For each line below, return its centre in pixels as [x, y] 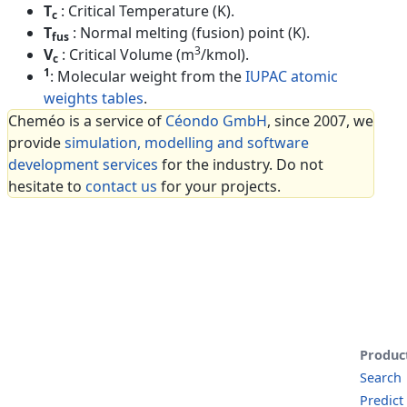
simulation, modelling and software [187, 142]
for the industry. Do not [241, 164]
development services [83, 164]
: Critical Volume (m [128, 54]
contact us [121, 186]
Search [381, 377]
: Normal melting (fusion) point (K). [191, 32]
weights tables [94, 98]
